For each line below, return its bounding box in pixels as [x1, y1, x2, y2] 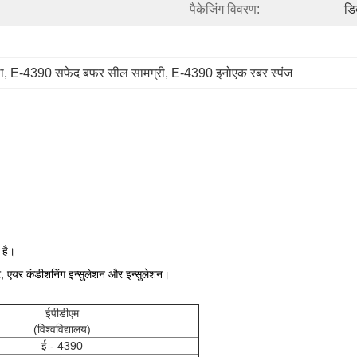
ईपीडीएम [45, 307, 79, 320]
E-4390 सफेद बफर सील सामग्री [10, 66, 165, 80]
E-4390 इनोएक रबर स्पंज [171, 66, 292, 80]
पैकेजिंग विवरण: [190, 2, 260, 16]
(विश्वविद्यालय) [33, 323, 91, 335]
